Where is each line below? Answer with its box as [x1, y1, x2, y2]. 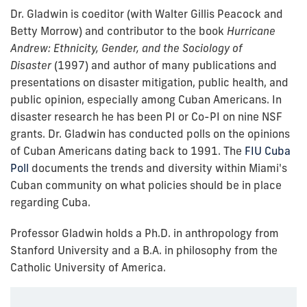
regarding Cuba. [10, 195, 90, 209]
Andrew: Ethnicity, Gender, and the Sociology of [10, 41, 243, 55]
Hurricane [227, 24, 275, 38]
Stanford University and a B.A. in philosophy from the [10, 243, 278, 257]
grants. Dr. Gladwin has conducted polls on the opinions [10, 127, 290, 140]
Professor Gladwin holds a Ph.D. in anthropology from [10, 226, 279, 240]
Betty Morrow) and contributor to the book [10, 24, 224, 38]
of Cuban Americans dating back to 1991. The [10, 144, 245, 158]
